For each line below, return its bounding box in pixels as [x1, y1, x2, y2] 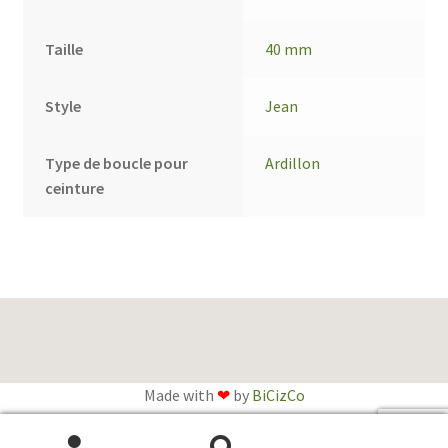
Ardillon [265, 153, 321, 174]
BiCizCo [251, 385, 305, 406]
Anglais [187, 421, 239, 442]
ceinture [45, 178, 105, 199]
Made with [143, 385, 217, 406]
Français [287, 421, 346, 442]
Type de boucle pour [45, 153, 189, 174]
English [126, 421, 179, 442]
